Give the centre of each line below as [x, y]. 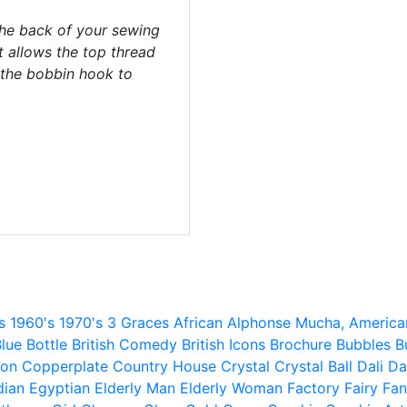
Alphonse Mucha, [286, 323]
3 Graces [138, 323]
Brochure [301, 345]
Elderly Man [135, 388]
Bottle [47, 345]
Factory [313, 388]
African [198, 323]
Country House [164, 367]
